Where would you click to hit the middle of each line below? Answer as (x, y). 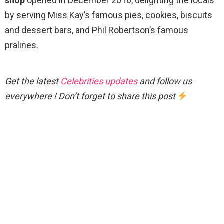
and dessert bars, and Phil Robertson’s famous (97, 30)
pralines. (22, 45)
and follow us (165, 81)
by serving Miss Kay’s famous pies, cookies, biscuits (109, 15)
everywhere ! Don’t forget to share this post (91, 96)
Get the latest (33, 81)
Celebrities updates (99, 81)
